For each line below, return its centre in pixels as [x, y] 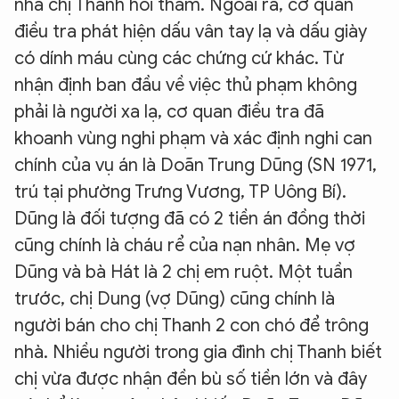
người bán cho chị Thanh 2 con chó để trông [191, 326]
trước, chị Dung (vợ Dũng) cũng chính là [175, 299]
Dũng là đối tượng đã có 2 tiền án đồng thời [190, 219]
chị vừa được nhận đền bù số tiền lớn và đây [191, 379]
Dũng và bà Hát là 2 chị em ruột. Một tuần [183, 272]
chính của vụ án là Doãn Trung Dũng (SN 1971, [195, 165]
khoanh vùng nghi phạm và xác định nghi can [193, 138]
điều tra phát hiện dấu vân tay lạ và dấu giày [191, 32]
